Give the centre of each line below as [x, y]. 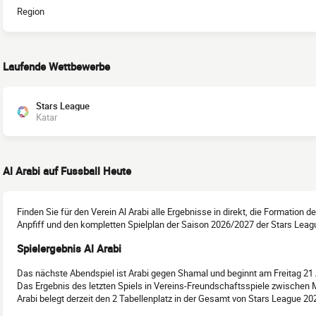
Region [31, 11]
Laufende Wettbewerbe [56, 66]
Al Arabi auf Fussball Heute [67, 171]
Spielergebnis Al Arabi [69, 249]
